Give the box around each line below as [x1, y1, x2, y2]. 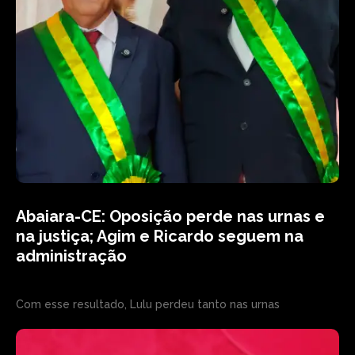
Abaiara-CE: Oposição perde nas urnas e [16, 207, 325, 226]
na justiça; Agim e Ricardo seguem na [16, 227, 303, 246]
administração [16, 246, 127, 265]
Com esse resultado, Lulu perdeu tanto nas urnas [16, 298, 280, 311]
